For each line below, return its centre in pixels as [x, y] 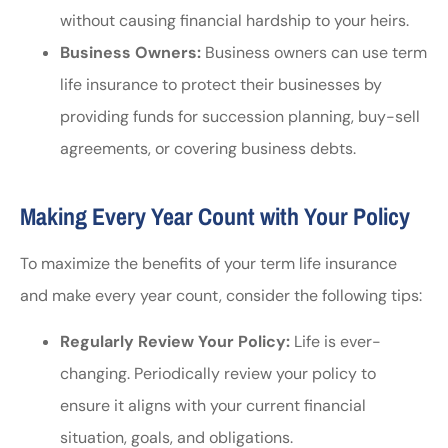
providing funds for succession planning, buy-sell [240, 116]
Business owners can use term [314, 52]
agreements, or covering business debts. [208, 148]
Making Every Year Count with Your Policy [215, 215]
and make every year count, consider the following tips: [221, 295]
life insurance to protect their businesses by [221, 84]
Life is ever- [335, 342]
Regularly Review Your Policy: [175, 342]
